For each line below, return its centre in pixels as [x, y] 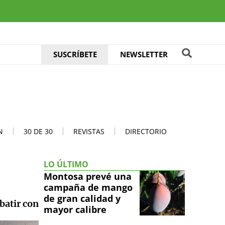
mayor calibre [75, 209]
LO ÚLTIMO [66, 164]
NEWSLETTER [144, 54]
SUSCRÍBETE [75, 54]
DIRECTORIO [146, 131]
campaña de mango [88, 187]
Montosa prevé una [88, 176]
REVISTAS [89, 131]
